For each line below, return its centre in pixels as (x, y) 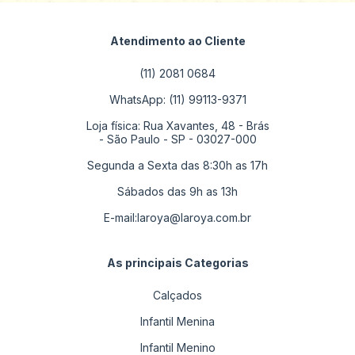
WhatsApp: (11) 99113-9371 (177, 99)
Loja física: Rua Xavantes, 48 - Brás (177, 125)
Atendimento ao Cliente (177, 40)
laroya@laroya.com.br (194, 217)
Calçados (177, 295)
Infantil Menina (177, 321)
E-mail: (120, 217)
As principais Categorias (177, 262)
